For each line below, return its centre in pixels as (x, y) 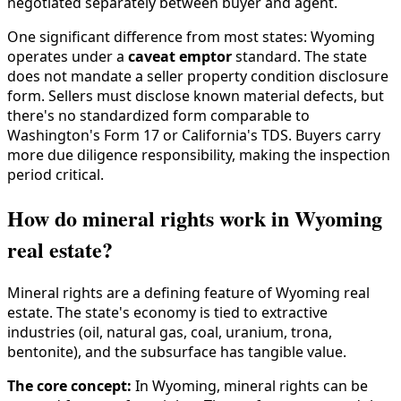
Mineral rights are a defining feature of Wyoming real (188, 293)
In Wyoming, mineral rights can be (250, 386)
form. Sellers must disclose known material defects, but (196, 96)
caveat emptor (180, 57)
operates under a (68, 57)
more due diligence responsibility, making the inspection (199, 155)
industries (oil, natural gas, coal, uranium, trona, (170, 333)
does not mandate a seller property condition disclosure (198, 77)
